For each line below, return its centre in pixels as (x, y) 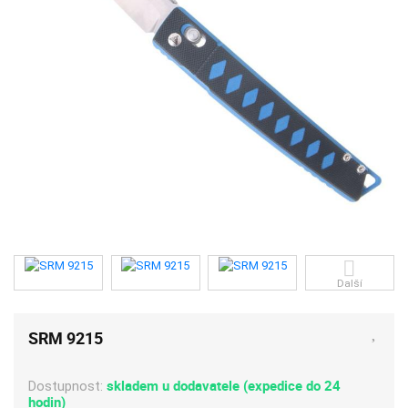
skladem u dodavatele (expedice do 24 (224, 385)
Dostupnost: (68, 386)
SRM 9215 (66, 338)
